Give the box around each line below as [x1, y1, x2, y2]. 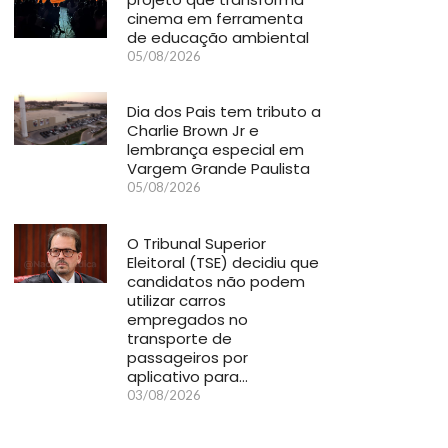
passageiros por [127, 346, 249, 368]
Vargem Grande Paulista [127, 158, 311, 180]
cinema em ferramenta [127, 7, 304, 29]
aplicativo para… [127, 365, 249, 387]
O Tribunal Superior [127, 232, 267, 254]
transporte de [127, 327, 233, 349]
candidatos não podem [127, 270, 306, 292]
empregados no [127, 308, 249, 330]
